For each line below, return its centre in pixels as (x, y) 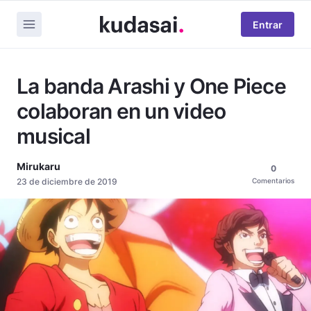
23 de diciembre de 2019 (67, 182)
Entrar (268, 24)
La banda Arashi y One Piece (151, 86)
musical (53, 136)
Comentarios (273, 180)
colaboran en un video (121, 111)
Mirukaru (39, 166)
